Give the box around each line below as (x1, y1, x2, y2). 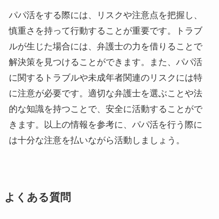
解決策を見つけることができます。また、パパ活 (8, 57, 202, 67)
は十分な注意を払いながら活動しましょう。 (8, 135, 185, 146)
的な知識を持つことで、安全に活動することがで (8, 104, 202, 114)
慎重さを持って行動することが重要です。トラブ (8, 26, 202, 36)
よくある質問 (4, 192, 71, 204)
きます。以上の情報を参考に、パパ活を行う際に (8, 120, 202, 130)
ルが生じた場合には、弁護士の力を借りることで (8, 42, 202, 52)
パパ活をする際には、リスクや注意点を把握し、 (8, 10, 202, 21)
